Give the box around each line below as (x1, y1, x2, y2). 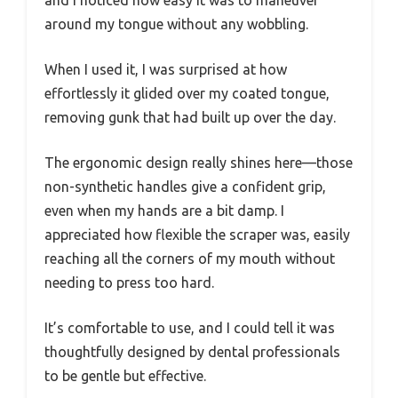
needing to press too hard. (44, 274, 214, 291)
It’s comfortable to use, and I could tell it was (44, 319, 335, 336)
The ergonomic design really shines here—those (44, 154, 353, 171)
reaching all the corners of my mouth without (44, 250, 335, 267)
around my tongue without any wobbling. (44, 15, 308, 32)
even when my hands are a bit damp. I (44, 202, 284, 219)
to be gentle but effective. (44, 367, 206, 384)
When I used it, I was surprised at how (44, 60, 287, 77)
